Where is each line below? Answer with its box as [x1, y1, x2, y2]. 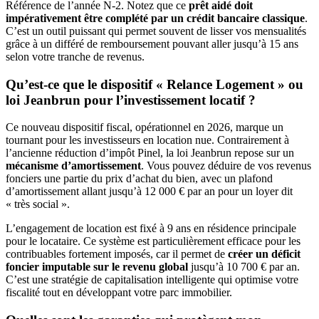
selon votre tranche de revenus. [6, 50, 145, 63]
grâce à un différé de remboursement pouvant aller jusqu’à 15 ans [6, 37, 298, 50]
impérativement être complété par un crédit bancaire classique [6, 11, 305, 24]
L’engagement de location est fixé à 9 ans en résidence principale [6, 222, 296, 235]
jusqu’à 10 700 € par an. [188, 261, 300, 273]
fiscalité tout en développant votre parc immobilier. [6, 286, 232, 299]
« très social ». [6, 198, 70, 211]
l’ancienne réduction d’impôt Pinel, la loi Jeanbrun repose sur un [6, 147, 294, 159]
